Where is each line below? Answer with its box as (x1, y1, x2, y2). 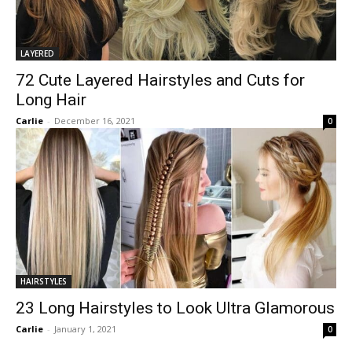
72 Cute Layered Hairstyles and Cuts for (16, 70, 305, 90)
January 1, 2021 (54, 322, 116, 335)
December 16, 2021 (54, 114, 135, 126)
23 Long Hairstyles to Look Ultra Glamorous (16, 298, 335, 317)
